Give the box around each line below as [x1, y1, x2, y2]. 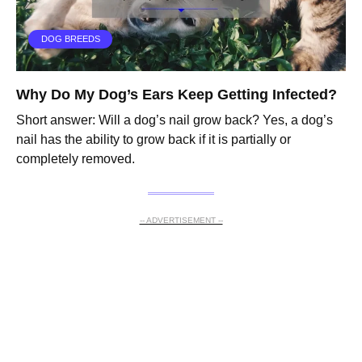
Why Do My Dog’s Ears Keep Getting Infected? [16, 86, 337, 103]
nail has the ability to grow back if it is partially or [16, 133, 291, 147]
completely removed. [16, 152, 135, 166]
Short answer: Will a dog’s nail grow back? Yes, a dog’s [16, 113, 333, 128]
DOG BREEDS [40, 34, 100, 44]
